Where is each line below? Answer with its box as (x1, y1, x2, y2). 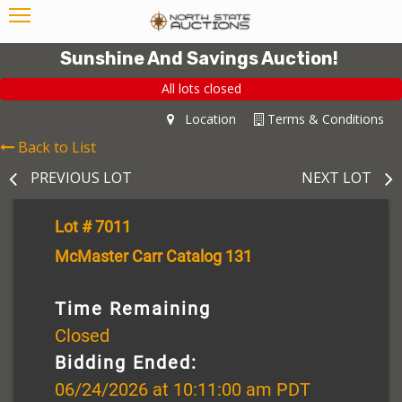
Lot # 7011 (55, 216, 131, 236)
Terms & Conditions (264, 109, 384, 127)
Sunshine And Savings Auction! (60, 48, 338, 69)
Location (174, 109, 236, 127)
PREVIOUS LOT (31, 167, 132, 188)
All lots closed (161, 80, 241, 98)
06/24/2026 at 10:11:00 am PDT (55, 378, 310, 400)
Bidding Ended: (55, 351, 197, 373)
